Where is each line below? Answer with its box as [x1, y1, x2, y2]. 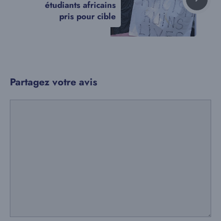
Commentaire [9, 99, 59, 112]
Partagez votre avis [10, 74, 97, 89]
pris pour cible [59, 10, 116, 22]
